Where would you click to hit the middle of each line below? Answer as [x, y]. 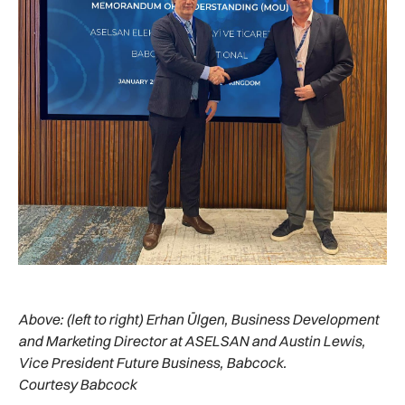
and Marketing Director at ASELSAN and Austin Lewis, [192, 341]
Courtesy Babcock [77, 385]
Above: [42, 320]
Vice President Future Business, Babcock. [152, 363]
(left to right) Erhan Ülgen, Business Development [222, 320]
